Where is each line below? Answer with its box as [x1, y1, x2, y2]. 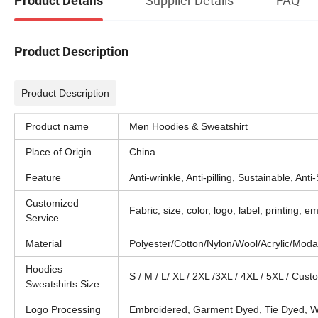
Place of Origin [26, 146, 92, 158]
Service [26, 212, 59, 224]
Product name [26, 121, 89, 133]
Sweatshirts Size [26, 278, 99, 290]
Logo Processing [26, 304, 101, 316]
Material [26, 238, 62, 250]
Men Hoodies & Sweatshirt [129, 121, 248, 133]
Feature [26, 172, 61, 184]
